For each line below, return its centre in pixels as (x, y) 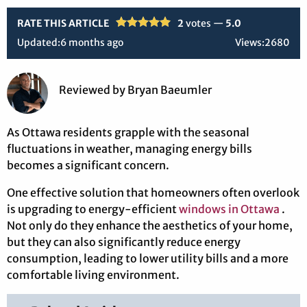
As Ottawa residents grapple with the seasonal (128, 133)
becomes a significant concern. (88, 165)
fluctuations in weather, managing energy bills (130, 149)
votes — (206, 24)
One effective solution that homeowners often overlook (153, 193)
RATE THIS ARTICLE (63, 24)
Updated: (39, 43)
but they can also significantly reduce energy (124, 242)
